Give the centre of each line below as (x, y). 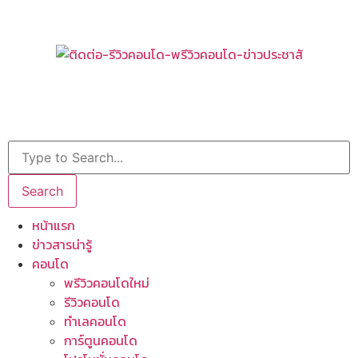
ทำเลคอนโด (95, 322)
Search (42, 191)
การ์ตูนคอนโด (101, 341)
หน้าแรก (54, 226)
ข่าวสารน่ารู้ (62, 245)
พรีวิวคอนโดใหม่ (107, 283)
